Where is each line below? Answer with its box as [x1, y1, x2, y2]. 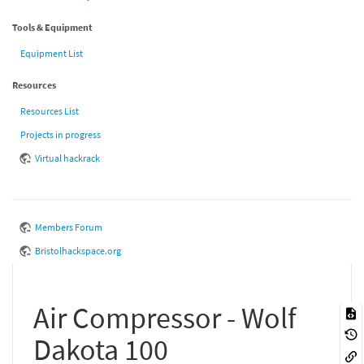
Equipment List [20, 47, 83, 59]
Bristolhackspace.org [35, 245, 121, 257]
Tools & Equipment [12, 21, 93, 33]
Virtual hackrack [35, 152, 100, 164]
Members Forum [35, 221, 102, 233]
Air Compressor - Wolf [33, 300, 297, 336]
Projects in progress [20, 128, 101, 141]
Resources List [20, 105, 79, 117]
